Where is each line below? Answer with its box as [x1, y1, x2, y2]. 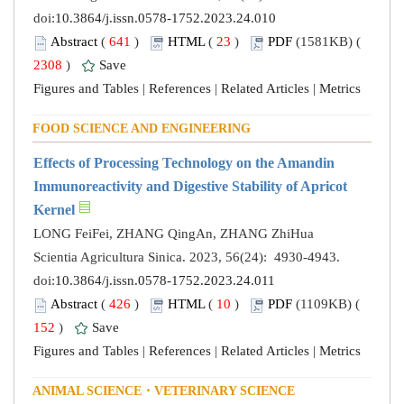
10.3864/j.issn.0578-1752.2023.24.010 [55, 11, 276, 26]
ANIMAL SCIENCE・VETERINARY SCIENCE [32, 384, 295, 399]
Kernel [33, 202, 75, 218]
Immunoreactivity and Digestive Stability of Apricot [33, 179, 347, 195]
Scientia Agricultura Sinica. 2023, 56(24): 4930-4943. [33, 250, 344, 265]
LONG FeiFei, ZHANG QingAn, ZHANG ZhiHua [33, 226, 314, 242]
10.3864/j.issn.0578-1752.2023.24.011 [55, 273, 275, 289]
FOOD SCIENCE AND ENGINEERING [32, 122, 251, 136]
